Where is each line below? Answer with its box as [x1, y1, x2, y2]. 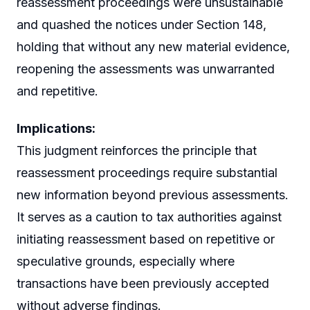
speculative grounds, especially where [17, 253, 235, 268]
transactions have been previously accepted [17, 275, 269, 291]
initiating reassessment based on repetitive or [17, 231, 275, 246]
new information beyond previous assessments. [17, 187, 289, 202]
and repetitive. [17, 84, 98, 99]
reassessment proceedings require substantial [17, 165, 277, 180]
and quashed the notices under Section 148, [17, 17, 266, 33]
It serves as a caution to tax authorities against [17, 209, 282, 224]
